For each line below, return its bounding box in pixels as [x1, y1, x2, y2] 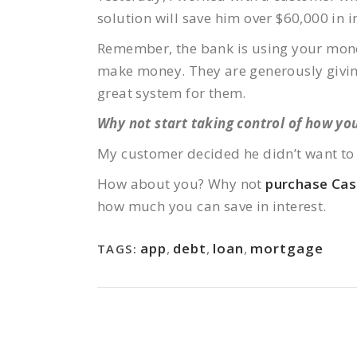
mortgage [250, 239, 324, 257]
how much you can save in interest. [97, 197, 327, 215]
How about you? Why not [97, 175, 266, 193]
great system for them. [97, 84, 246, 102]
